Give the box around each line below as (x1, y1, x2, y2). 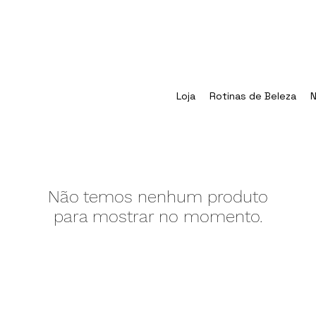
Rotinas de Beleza (209, 90, 296, 102)
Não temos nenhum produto (48, 187, 268, 207)
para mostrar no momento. (54, 207, 262, 227)
